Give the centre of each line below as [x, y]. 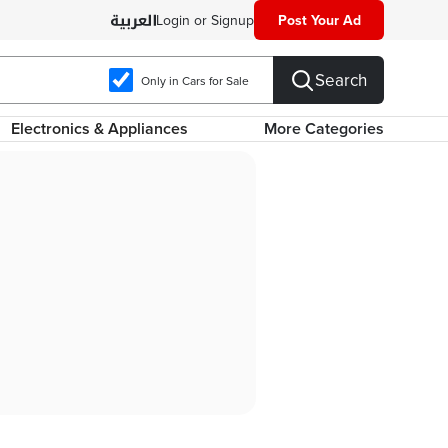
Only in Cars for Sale [195, 80]
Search [341, 79]
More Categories [323, 128]
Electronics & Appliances [99, 128]
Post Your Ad [319, 20]
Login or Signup [205, 20]
